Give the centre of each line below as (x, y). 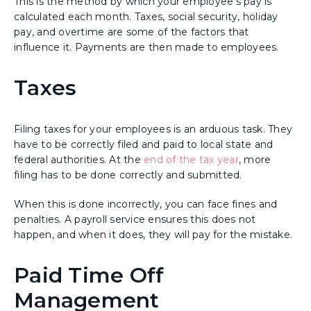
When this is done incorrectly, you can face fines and (146, 204)
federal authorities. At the (77, 159)
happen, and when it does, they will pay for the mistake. (155, 234)
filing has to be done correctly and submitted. (129, 175)
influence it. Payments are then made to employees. (148, 47)
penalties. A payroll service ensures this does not (135, 219)
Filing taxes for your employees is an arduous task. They (153, 129)
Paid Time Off (89, 275)
